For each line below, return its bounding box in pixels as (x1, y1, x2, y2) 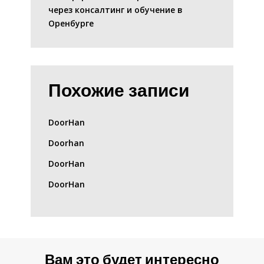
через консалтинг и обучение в (48, 4, 183, 16)
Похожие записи (48, 80, 189, 103)
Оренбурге (48, 18, 94, 29)
